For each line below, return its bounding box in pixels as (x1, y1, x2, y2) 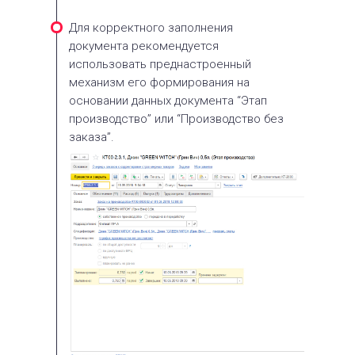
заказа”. (69, 130, 114, 144)
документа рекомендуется (69, 39, 219, 53)
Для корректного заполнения (69, 21, 233, 35)
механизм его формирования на (69, 75, 250, 90)
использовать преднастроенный (69, 57, 251, 71)
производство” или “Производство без (69, 112, 284, 126)
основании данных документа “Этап (69, 94, 267, 108)
